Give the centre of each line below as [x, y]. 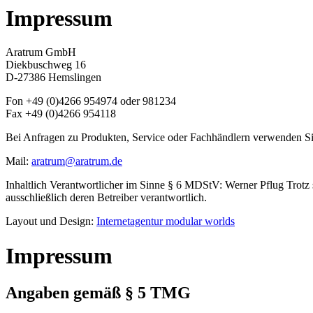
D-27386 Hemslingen [53, 78]
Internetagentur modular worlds [166, 221]
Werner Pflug [254, 185]
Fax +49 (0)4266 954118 [61, 114]
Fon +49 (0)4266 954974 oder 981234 [91, 101]
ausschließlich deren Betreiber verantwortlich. [106, 198]
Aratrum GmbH [41, 52]
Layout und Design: [51, 221]
